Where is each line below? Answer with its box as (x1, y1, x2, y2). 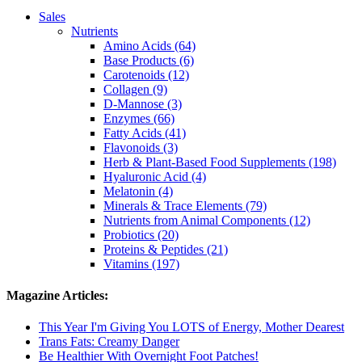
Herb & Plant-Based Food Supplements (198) (103, 154, 336, 169)
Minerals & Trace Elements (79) (103, 198, 267, 213)
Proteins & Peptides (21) (103, 242, 228, 256)
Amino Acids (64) (103, 38, 196, 53)
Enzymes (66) (103, 111, 175, 125)
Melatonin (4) (103, 183, 173, 198)
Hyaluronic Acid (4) (103, 169, 206, 183)
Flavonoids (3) (103, 140, 178, 154)
